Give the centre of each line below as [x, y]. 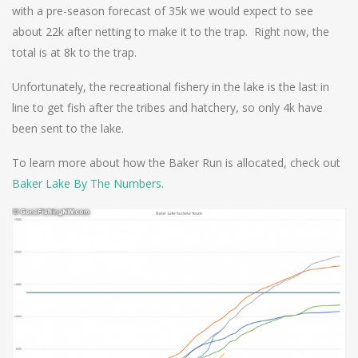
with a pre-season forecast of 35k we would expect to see [163, 10]
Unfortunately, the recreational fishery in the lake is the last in [171, 86]
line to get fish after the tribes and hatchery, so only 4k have [167, 107]
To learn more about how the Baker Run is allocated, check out [176, 162]
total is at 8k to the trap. [74, 52]
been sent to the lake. [68, 128]
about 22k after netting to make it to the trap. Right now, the [171, 31]
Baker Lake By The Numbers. [88, 183]
